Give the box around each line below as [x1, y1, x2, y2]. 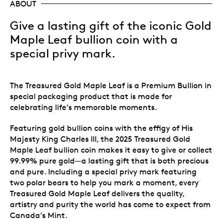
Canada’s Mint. [10, 210, 67, 220]
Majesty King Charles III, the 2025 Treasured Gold [10, 134, 190, 144]
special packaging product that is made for [10, 91, 172, 101]
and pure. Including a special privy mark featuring [10, 166, 197, 176]
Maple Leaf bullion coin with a [10, 32, 178, 47]
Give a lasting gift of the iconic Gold [10, 18, 212, 33]
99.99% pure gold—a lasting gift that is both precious [10, 156, 209, 166]
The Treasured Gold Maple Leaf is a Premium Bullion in [10, 80, 212, 90]
